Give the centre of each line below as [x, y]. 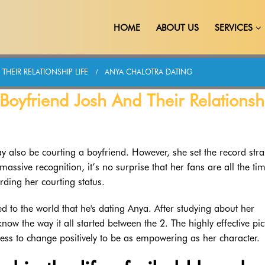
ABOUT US [177, 28]
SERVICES [234, 28]
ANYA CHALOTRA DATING [148, 72]
